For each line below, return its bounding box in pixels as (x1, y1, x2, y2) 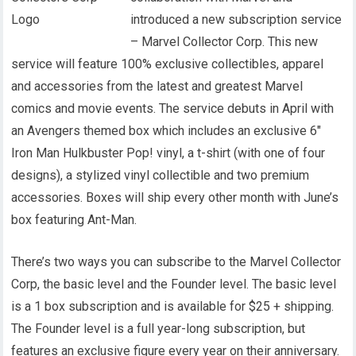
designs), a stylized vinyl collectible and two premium (11, 168, 310, 183)
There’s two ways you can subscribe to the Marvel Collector (11, 254, 342, 269)
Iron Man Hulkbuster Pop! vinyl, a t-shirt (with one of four (11, 145, 326, 161)
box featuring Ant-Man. (11, 212, 137, 227)
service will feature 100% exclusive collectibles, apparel (11, 56, 324, 72)
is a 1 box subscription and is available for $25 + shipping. (11, 299, 335, 314)
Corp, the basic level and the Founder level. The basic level (11, 277, 337, 292)
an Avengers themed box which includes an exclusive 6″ (11, 123, 322, 138)
